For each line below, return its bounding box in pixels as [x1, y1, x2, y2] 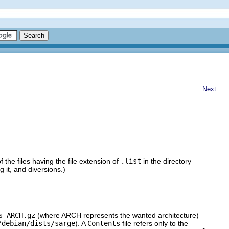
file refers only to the [120, 219, 188, 227]
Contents [87, 219, 120, 227]
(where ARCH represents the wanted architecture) [35, 211, 199, 219]
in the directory [141, 156, 191, 165]
